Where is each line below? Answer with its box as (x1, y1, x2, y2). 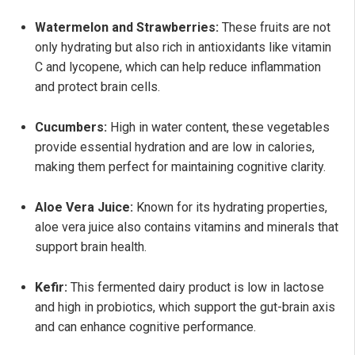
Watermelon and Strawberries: (35, 19, 219, 35)
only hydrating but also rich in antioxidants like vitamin (35, 39, 331, 55)
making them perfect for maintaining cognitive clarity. (35, 158, 326, 174)
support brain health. (35, 239, 147, 254)
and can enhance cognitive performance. (35, 319, 256, 334)
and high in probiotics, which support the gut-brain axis (35, 299, 335, 315)
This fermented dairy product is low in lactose (67, 279, 324, 295)
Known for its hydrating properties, (133, 199, 327, 215)
